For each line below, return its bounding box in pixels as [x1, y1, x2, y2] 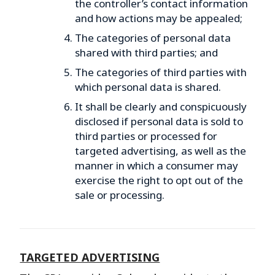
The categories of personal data [74, 30, 231, 45]
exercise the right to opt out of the [74, 172, 243, 187]
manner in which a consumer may [74, 158, 238, 172]
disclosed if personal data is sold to [74, 114, 243, 128]
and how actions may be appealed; [74, 10, 242, 25]
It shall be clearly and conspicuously [74, 99, 247, 114]
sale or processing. [74, 187, 165, 202]
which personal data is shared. [74, 79, 221, 94]
